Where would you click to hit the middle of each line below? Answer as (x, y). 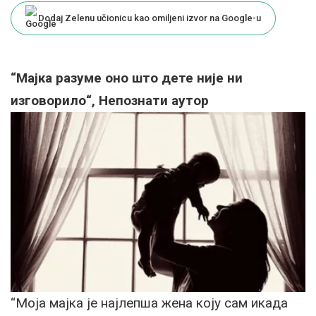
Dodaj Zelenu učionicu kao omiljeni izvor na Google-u (150, 18)
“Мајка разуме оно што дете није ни (127, 78)
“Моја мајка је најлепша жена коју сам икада (149, 303)
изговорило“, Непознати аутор (110, 101)
